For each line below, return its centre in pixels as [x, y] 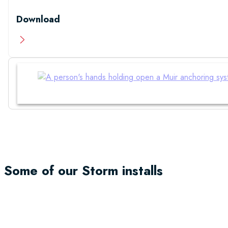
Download [38, 19]
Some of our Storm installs [83, 171]
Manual [204, 93]
